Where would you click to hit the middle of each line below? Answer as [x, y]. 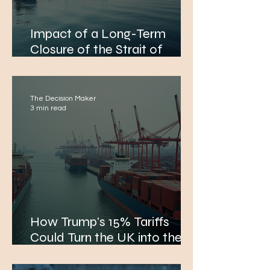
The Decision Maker [63, 99]
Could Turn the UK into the [106, 237]
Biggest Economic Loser [101, 253]
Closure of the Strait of [96, 49]
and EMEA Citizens [84, 81]
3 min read [48, 108]
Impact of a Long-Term [98, 34]
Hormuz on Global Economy [112, 65]
